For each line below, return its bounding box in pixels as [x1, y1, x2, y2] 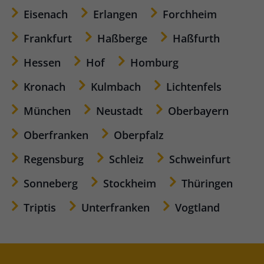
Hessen [24, 55, 61, 70]
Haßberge [97, 31, 147, 45]
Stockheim [103, 176, 156, 190]
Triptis [24, 200, 56, 214]
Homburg [130, 55, 179, 70]
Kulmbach [91, 80, 141, 94]
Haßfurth [173, 31, 220, 45]
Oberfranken [24, 128, 88, 142]
